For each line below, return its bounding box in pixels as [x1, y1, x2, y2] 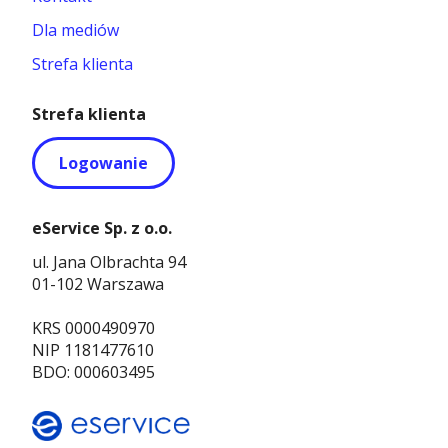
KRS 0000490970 [32, 316, 155, 339]
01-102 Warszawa [32, 272, 164, 295]
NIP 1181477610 [32, 338, 154, 361]
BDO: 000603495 [32, 360, 155, 383]
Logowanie [59, 151, 148, 174]
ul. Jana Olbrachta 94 [32, 250, 186, 273]
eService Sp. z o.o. [32, 216, 172, 239]
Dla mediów [32, 18, 119, 41]
